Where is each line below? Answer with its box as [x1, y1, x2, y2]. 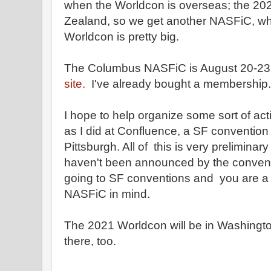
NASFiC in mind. [64, 188, 150, 200]
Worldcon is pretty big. [64, 30, 179, 43]
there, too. [64, 235, 116, 247]
